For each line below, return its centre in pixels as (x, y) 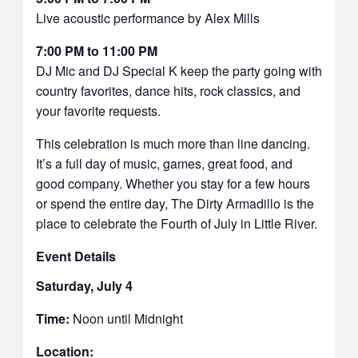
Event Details (76, 257)
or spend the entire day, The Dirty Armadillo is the (175, 204)
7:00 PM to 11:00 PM (96, 51)
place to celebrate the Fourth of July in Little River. (176, 224)
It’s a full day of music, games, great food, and (164, 164)
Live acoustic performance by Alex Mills (147, 18)
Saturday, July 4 (84, 286)
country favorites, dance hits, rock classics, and (168, 91)
